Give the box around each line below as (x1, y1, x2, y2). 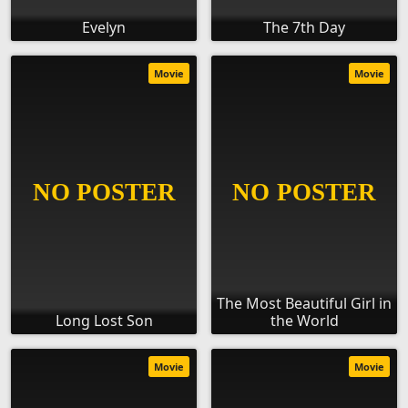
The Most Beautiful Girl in (217, 293, 392, 314)
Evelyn (82, 17, 126, 38)
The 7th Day (263, 17, 345, 38)
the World (270, 311, 339, 331)
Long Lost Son (55, 311, 153, 331)
